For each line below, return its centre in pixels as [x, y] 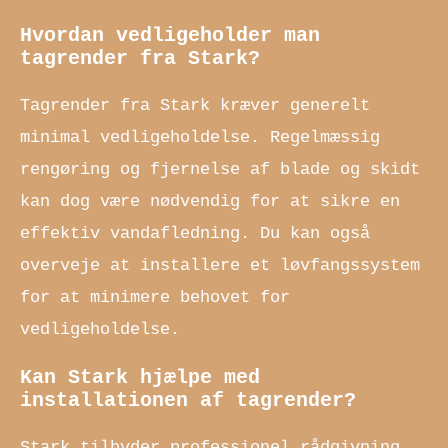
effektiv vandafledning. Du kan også [195, 234]
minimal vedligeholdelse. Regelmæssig [200, 138]
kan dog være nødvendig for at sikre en [210, 202]
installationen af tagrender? [188, 400]
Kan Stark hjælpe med [140, 377]
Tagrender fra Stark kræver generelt [195, 106]
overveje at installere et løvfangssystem [220, 266]
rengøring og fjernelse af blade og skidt [220, 170]
